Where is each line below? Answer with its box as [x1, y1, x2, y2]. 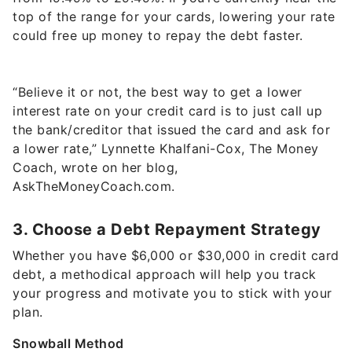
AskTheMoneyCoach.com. [13, 178, 175, 195]
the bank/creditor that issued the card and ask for [13, 122, 330, 138]
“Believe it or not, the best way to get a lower [13, 84, 302, 101]
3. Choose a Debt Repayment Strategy [13, 220, 321, 240]
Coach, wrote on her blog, [13, 159, 178, 176]
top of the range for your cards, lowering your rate [13, 9, 335, 25]
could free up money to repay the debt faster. [13, 27, 303, 44]
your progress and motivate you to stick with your [13, 285, 332, 302]
